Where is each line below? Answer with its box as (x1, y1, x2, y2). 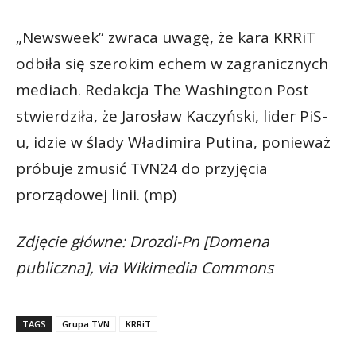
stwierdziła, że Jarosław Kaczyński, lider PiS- (16, 105, 327, 126)
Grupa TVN (62, 317, 110, 330)
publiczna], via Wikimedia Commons (16, 257, 273, 278)
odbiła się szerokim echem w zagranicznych (16, 52, 328, 74)
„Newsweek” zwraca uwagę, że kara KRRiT (16, 26, 315, 48)
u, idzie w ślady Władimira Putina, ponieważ (16, 131, 331, 153)
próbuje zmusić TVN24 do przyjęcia (16, 157, 268, 179)
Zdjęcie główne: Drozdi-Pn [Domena (16, 230, 269, 252)
